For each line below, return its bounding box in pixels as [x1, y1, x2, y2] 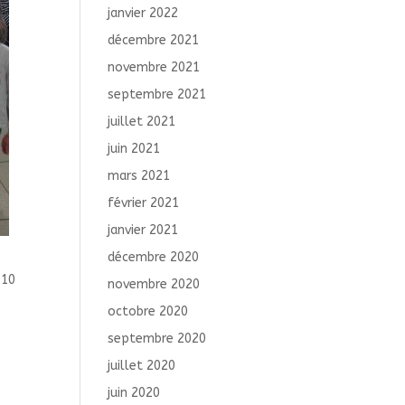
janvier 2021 [108, 222, 179, 238]
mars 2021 [108, 168, 171, 184]
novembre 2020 [108, 277, 201, 292]
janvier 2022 [108, 5, 179, 21]
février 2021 [108, 195, 180, 211]
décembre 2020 [108, 250, 200, 265]
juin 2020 [108, 385, 161, 400]
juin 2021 [108, 141, 161, 156]
